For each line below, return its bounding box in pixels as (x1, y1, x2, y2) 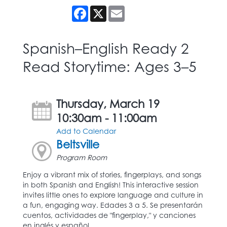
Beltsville (56, 137, 100, 151)
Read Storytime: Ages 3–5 (23, 57, 197, 75)
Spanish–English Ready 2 (23, 39, 189, 57)
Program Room (56, 153, 107, 162)
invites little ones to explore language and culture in (23, 190, 203, 199)
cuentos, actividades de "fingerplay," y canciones (23, 210, 196, 219)
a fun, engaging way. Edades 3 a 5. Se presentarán (23, 200, 203, 209)
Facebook (88, 5, 124, 14)
